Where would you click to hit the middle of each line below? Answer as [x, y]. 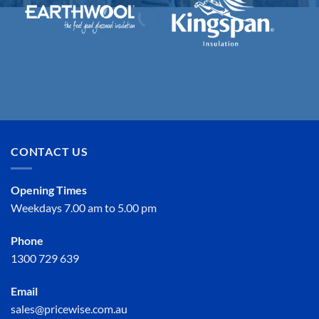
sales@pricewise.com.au [69, 309]
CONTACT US [49, 151]
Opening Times [49, 190]
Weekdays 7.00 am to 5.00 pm [84, 208]
